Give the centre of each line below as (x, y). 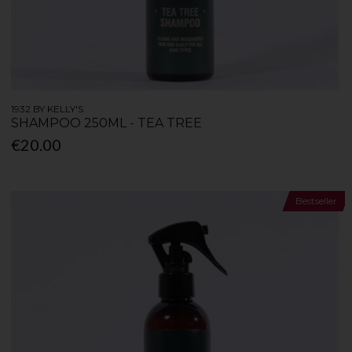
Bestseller (316, 201)
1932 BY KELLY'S (48, 108)
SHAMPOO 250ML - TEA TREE (107, 123)
